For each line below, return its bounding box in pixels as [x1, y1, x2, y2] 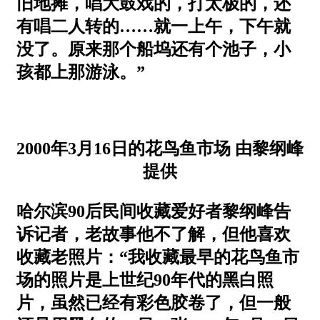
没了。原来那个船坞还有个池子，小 [16, 39, 291, 59]
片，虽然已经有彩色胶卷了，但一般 [16, 293, 291, 312]
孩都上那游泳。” [16, 62, 145, 81]
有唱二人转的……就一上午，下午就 [16, 16, 291, 36]
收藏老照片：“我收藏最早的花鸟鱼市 [16, 247, 299, 266]
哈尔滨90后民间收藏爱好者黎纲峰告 [16, 201, 291, 221]
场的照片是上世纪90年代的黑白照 [16, 270, 274, 289]
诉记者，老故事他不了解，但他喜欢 [16, 224, 291, 244]
